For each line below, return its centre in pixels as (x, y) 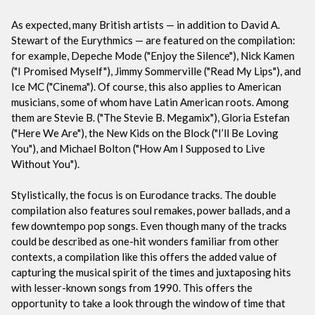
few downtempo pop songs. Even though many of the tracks (149, 225)
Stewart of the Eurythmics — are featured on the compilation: (153, 40)
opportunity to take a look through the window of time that (148, 303)
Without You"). (45, 163)
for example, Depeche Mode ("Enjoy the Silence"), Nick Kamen (153, 55)
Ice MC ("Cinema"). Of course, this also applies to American (146, 86)
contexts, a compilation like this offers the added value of (144, 256)
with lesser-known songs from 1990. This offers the (132, 287)
